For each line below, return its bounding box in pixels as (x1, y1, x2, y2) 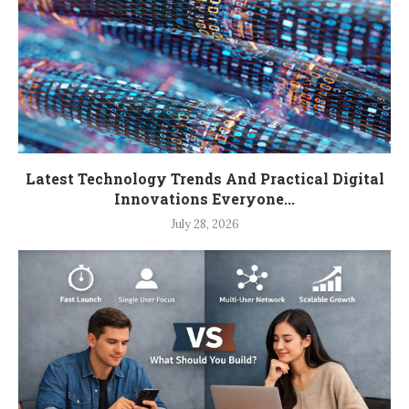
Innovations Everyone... (114, 188, 295, 208)
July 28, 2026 (170, 215, 239, 232)
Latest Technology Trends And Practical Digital (25, 168, 384, 188)
